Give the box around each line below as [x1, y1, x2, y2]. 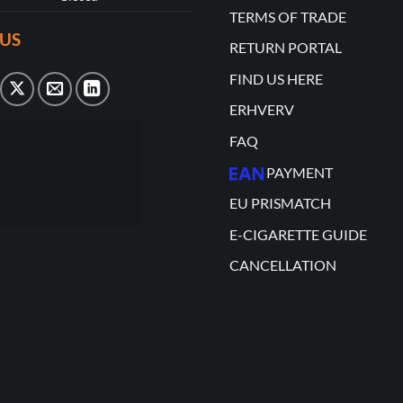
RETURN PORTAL [228, 39, 342, 57]
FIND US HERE [228, 69, 323, 87]
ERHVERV [228, 101, 294, 119]
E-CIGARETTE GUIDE [228, 225, 367, 243]
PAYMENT [265, 163, 333, 181]
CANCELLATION [228, 256, 336, 274]
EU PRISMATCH [228, 194, 331, 212]
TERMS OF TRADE [228, 7, 346, 25]
